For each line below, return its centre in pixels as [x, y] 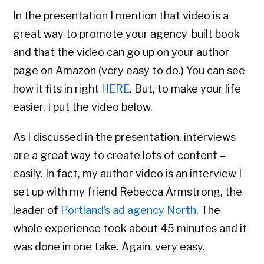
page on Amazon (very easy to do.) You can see [129, 71]
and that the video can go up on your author [121, 52]
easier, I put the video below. [83, 107]
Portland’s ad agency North [129, 210]
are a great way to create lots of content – [120, 156]
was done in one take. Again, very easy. [109, 247]
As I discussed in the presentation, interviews [125, 137]
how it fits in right [57, 89]
